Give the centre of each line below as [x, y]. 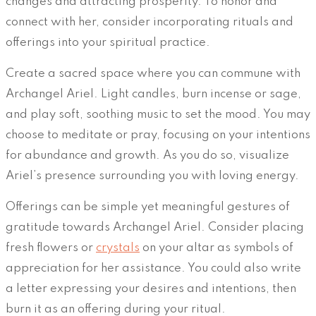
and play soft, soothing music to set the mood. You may [158, 115]
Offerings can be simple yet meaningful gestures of [148, 207]
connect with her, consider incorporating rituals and [150, 23]
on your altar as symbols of [217, 248]
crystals [118, 248]
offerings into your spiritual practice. [108, 43]
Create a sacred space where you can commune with [153, 74]
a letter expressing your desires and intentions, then [151, 289]
